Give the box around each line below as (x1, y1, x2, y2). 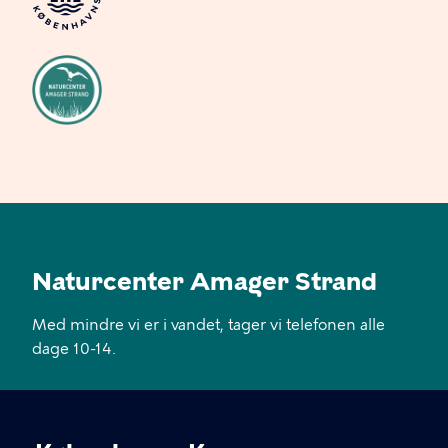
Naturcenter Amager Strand (32, 267, 377, 296)
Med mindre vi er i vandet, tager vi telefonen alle (32, 316, 385, 334)
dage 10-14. (32, 340, 116, 358)
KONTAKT (32, 403, 99, 420)
